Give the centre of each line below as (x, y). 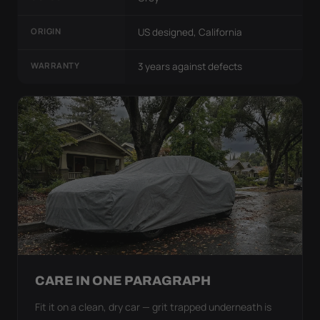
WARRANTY (55, 65)
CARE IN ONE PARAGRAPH (123, 281)
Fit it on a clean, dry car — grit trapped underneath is (153, 307)
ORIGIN (46, 31)
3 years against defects (190, 66)
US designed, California (190, 32)
